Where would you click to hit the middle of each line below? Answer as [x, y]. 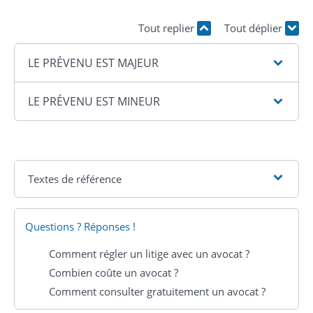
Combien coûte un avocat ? [114, 272]
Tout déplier [255, 28]
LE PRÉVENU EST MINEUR [94, 101]
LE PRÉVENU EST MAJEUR [94, 63]
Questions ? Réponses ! [80, 226]
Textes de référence [75, 179]
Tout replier [168, 28]
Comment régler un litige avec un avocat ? [149, 253]
